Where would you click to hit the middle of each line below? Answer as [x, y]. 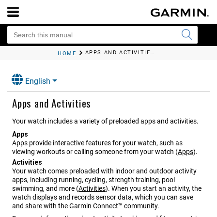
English [38, 81]
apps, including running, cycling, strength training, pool [93, 180]
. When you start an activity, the [155, 189]
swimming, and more [43, 189]
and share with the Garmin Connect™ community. [86, 206]
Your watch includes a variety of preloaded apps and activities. [105, 121]
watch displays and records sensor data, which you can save [103, 197]
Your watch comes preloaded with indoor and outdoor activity [104, 171]
